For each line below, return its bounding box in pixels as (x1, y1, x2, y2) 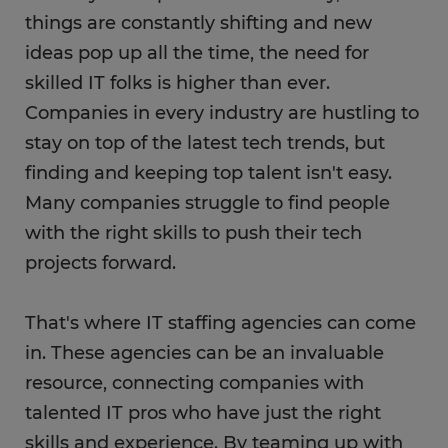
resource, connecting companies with (25, 372, 364, 394)
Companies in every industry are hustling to (25, 102, 419, 124)
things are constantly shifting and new (25, 12, 372, 34)
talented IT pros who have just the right (25, 402, 381, 424)
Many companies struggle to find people (25, 192, 390, 214)
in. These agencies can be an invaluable (25, 342, 384, 364)
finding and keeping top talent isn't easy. (25, 162, 392, 184)
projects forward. (25, 252, 181, 274)
